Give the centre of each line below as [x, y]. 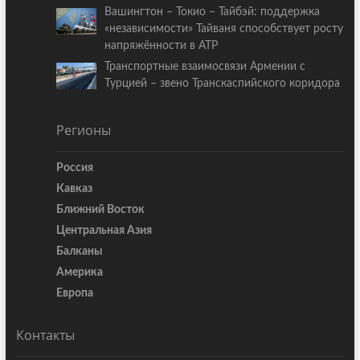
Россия [74, 168]
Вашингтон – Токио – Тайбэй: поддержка [213, 12]
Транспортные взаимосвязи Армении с [205, 67]
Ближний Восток [100, 210]
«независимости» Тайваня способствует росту [224, 29]
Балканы [79, 252]
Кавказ [74, 189]
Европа [74, 294]
